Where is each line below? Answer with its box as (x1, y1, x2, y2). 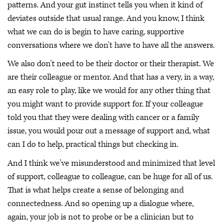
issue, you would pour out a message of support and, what (7, 125, 210, 137)
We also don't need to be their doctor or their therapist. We (7, 58, 214, 70)
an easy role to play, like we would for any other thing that (7, 85, 211, 97)
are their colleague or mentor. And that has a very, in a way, (7, 72, 214, 83)
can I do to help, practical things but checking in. (7, 139, 178, 150)
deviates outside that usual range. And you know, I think (7, 12, 205, 24)
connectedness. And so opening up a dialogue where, (7, 198, 194, 209)
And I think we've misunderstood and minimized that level (7, 157, 215, 169)
